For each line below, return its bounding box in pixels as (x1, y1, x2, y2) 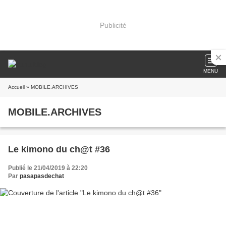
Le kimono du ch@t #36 (8, 144, 110, 154)
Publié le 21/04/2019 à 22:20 (8, 164, 88, 172)
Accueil (8, 84, 25, 90)
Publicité (99, 21, 127, 29)
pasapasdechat (20, 173, 64, 180)
